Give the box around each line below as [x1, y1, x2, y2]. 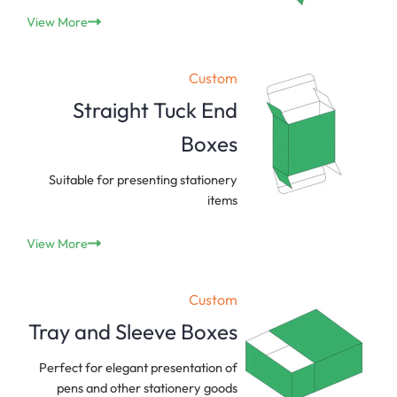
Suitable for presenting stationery [49, 171, 237, 189]
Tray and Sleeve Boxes [28, 317, 237, 345]
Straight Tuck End [73, 97, 237, 124]
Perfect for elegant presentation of [39, 358, 237, 376]
